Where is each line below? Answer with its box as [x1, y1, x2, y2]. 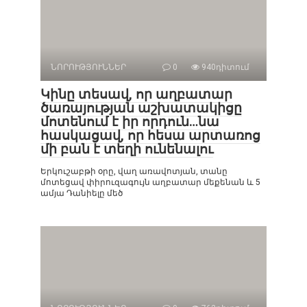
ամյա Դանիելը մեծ [40, 188, 123, 199]
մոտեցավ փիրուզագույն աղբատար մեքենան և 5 [40, 177, 260, 188]
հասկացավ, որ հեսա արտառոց [40, 127, 260, 144]
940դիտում [199, 62, 249, 73]
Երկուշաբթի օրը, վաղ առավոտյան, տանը [40, 167, 228, 177]
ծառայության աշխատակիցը [40, 100, 242, 116]
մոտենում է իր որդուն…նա [40, 114, 219, 130]
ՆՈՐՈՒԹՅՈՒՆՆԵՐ [51, 62, 126, 73]
